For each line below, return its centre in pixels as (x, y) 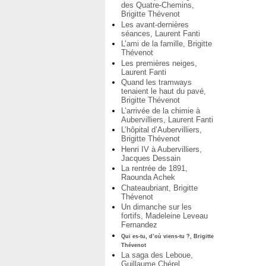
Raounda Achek (148, 178)
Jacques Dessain (151, 158)
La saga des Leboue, (157, 255)
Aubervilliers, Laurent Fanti (167, 119)
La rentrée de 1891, (154, 169)
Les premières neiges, (159, 63)
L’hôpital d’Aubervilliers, (161, 130)
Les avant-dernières (155, 24)
